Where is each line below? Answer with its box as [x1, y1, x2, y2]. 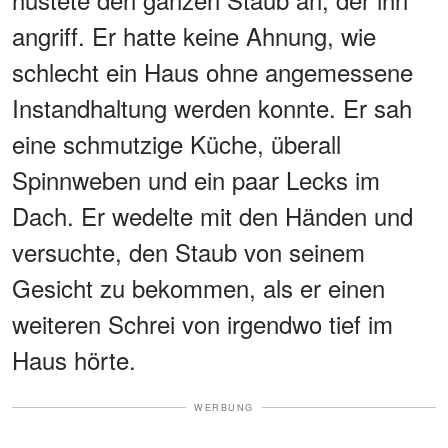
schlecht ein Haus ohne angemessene [12, 53, 413, 89]
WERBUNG [194, 400, 254, 414]
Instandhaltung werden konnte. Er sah [12, 89, 412, 125]
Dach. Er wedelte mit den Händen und [12, 197, 413, 233]
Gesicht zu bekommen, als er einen [12, 269, 385, 305]
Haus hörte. [12, 341, 136, 377]
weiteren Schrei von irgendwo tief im [12, 305, 393, 341]
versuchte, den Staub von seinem [12, 233, 365, 269]
